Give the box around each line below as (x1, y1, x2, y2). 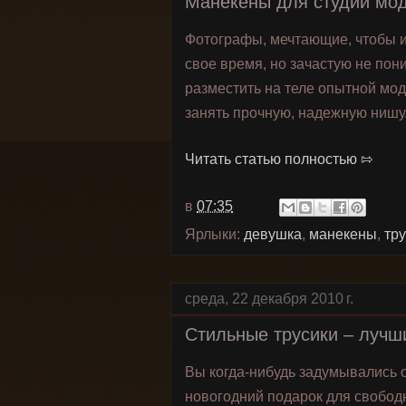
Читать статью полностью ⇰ (185, 151, 372, 167)
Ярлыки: (185, 227, 244, 242)
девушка (244, 227, 302, 242)
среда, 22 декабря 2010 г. (185, 291, 353, 306)
